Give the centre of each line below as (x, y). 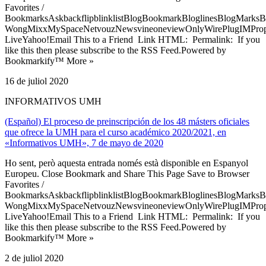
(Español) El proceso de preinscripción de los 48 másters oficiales (127, 121)
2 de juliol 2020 (34, 258)
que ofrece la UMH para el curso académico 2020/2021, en (115, 132)
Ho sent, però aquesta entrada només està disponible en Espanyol (126, 163)
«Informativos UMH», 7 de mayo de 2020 (84, 142)
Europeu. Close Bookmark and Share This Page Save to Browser (127, 173)
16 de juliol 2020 (37, 81)
